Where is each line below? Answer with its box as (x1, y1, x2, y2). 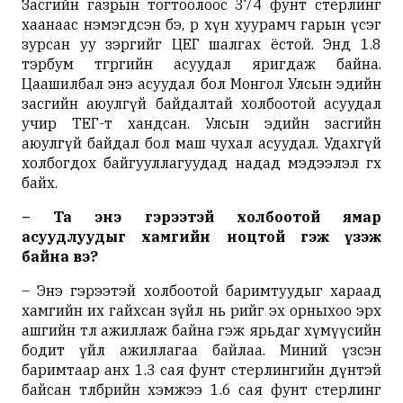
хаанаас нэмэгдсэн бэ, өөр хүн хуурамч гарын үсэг (22, 14, 381, 33)
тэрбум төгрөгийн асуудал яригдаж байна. (22, 54, 381, 73)
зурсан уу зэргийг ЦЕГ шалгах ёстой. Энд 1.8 (22, 34, 381, 53)
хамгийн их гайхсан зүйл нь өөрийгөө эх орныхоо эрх (22, 300, 381, 319)
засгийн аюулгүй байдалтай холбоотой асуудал (22, 94, 381, 112)
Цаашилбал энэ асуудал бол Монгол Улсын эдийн (22, 74, 381, 93)
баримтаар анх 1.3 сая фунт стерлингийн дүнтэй (22, 360, 381, 379)
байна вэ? (22, 246, 98, 265)
